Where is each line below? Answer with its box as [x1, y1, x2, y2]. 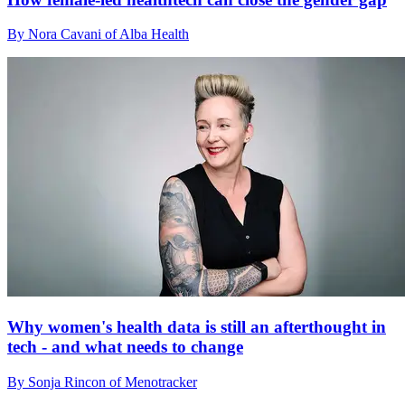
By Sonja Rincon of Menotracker [7, 373, 197, 390]
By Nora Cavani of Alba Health [7, 26, 189, 42]
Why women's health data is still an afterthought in [7, 317, 386, 337]
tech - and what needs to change [7, 337, 243, 357]
